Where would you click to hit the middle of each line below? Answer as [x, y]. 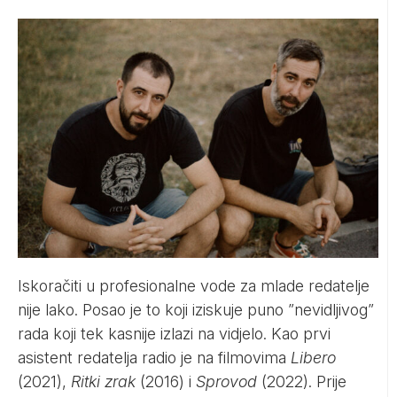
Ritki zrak [105, 381]
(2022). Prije [302, 381]
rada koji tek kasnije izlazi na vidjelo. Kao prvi [174, 333]
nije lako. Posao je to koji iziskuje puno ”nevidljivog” [196, 309]
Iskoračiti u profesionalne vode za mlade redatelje [194, 285]
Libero [313, 357]
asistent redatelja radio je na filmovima [154, 357]
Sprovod [224, 381]
